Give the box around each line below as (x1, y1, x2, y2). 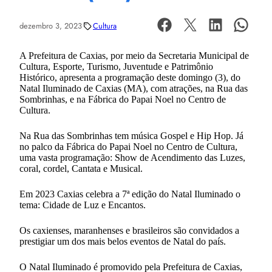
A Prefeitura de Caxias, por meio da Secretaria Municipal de (19, 50, 249, 61)
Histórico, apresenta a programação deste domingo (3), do (19, 72, 240, 83)
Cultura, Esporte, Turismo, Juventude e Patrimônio (19, 61, 213, 72)
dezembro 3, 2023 (19, 20, 82, 32)
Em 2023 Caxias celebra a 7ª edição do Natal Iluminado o (19, 188, 240, 199)
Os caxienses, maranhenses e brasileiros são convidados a (19, 225, 239, 236)
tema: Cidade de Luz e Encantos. (19, 199, 146, 210)
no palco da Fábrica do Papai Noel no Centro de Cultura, (19, 141, 237, 152)
